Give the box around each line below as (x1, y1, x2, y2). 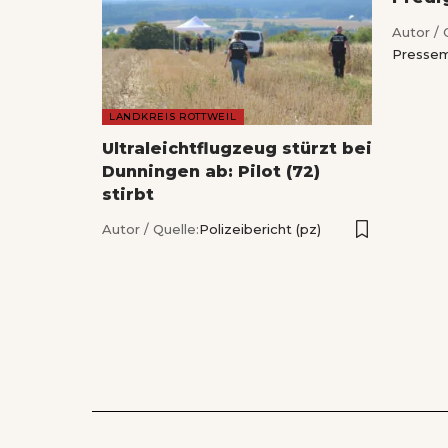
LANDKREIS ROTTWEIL (109, 109, 237, 123)
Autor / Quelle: (102, 220, 199, 237)
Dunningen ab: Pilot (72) (102, 161, 320, 181)
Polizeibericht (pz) (199, 220, 321, 237)
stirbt (102, 184, 154, 204)
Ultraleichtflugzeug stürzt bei (102, 138, 372, 158)
